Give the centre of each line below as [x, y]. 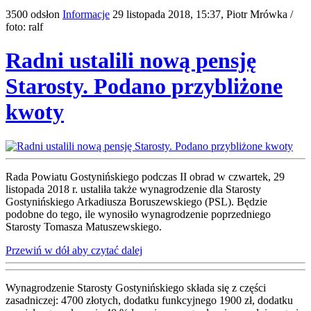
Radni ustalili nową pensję [131, 61]
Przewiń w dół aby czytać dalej [74, 250]
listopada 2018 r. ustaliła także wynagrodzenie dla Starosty [133, 189]
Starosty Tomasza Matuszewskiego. [84, 226]
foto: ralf [24, 27]
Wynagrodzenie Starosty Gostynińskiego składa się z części [136, 287]
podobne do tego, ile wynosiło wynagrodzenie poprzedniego [138, 214]
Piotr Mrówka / [260, 14]
